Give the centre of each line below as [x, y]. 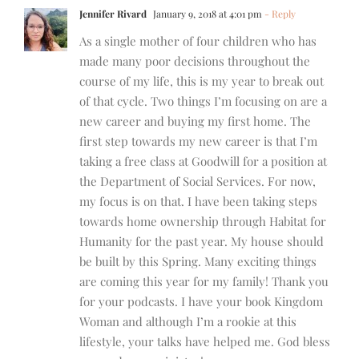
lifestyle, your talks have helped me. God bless [205, 342]
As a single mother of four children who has [198, 41]
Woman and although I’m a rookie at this [188, 322]
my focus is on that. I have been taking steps [198, 202]
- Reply [279, 14]
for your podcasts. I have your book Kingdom [201, 302]
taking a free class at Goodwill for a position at [203, 161]
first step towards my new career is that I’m [198, 141]
